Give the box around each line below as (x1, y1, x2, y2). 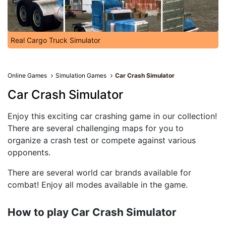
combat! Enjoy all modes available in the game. (8, 180, 188, 190)
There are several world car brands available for (8, 167, 191, 178)
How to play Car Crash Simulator (8, 206, 177, 218)
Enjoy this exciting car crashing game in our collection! (8, 111, 217, 121)
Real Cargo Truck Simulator (11, 36, 100, 44)
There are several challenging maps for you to (8, 123, 184, 133)
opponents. (8, 147, 50, 157)
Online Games (8, 72, 47, 79)
